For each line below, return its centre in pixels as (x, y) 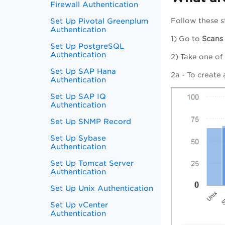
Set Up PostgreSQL (87, 46)
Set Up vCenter (79, 205)
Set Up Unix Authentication (102, 188)
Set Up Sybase (78, 138)
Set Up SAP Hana (83, 71)
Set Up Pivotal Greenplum (99, 21)
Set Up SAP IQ (78, 96)
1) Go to (186, 39)
